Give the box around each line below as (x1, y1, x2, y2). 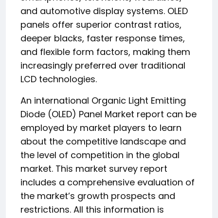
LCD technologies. (20, 73, 97, 85)
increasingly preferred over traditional (20, 59, 185, 72)
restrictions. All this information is (20, 203, 164, 216)
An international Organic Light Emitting (20, 94, 186, 107)
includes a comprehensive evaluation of (20, 176, 195, 188)
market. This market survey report (20, 163, 167, 175)
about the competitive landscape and (20, 135, 186, 147)
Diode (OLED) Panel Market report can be (20, 108, 197, 120)
